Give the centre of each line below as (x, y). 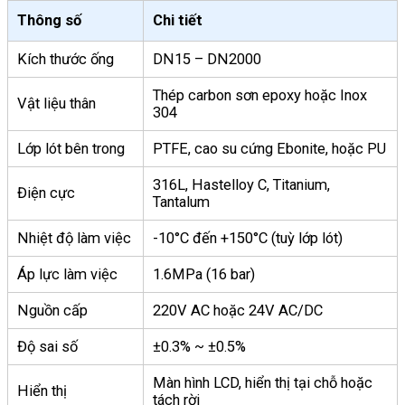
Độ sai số (47, 347)
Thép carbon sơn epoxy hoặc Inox (260, 96)
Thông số (49, 21)
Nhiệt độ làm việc (74, 239)
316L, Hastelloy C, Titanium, (241, 185)
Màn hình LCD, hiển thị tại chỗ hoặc (263, 383)
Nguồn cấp (52, 311)
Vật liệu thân (57, 104)
